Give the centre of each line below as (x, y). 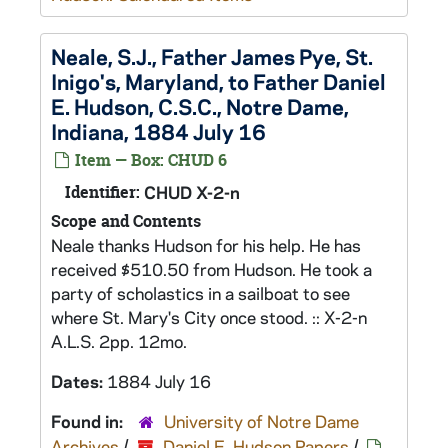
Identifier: (102, 192)
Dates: (79, 381)
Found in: (89, 421)
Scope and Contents (126, 221)
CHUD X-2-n (192, 192)
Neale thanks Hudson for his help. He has (206, 245)
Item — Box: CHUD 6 (149, 160)
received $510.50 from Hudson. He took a (211, 269)
